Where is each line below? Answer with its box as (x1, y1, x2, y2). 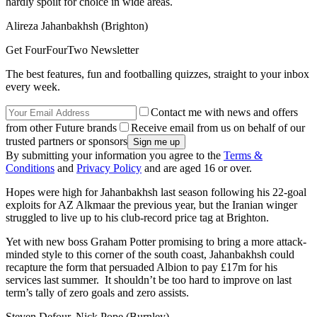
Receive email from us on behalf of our (131, 121, 305, 134)
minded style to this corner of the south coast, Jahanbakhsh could (6, 248, 294, 260)
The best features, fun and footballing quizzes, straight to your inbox (6, 67, 309, 80)
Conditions (6, 161, 54, 174)
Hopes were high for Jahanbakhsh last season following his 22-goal (6, 185, 306, 198)
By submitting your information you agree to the (6, 149, 224, 161)
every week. (6, 80, 60, 93)
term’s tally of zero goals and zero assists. (6, 286, 189, 299)
